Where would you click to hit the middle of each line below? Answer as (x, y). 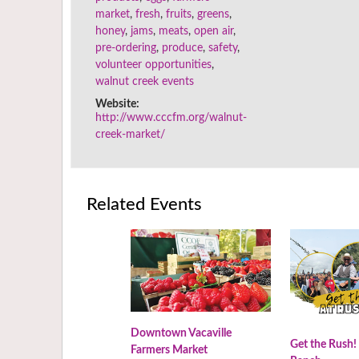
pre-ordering (125, 48)
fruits (178, 15)
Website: (117, 105)
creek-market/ (130, 135)
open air (213, 32)
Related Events (144, 205)
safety (222, 48)
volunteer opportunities (153, 65)
